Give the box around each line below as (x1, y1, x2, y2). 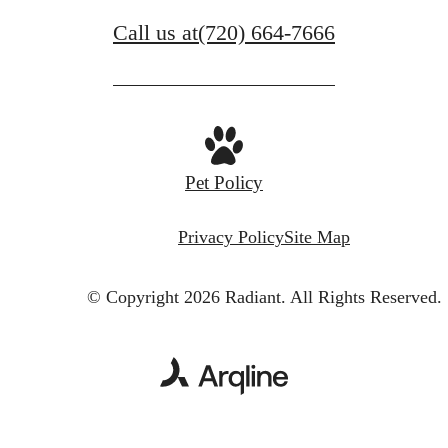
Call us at (113, 19, 198, 45)
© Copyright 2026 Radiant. (86, 286, 286, 307)
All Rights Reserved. (289, 286, 442, 307)
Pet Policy (185, 171, 263, 193)
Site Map (284, 227, 350, 248)
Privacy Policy (178, 227, 284, 248)
